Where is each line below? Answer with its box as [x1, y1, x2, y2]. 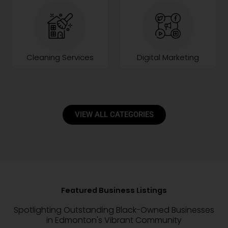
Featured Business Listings [61, 185, 167, 195]
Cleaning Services [26, 51, 94, 63]
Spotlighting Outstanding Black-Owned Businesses [14, 204, 214, 216]
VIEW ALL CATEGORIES [74, 109, 154, 119]
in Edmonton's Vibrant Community [46, 214, 182, 226]
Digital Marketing [137, 51, 199, 63]
